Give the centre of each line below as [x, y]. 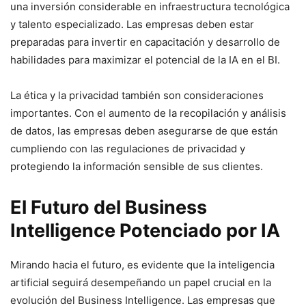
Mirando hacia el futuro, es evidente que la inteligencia [142, 265]
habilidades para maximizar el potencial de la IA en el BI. [145, 60]
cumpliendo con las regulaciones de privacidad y [128, 149]
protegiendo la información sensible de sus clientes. [137, 166]
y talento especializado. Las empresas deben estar [132, 24]
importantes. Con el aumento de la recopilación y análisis [148, 113]
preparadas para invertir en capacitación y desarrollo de [145, 42]
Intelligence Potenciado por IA [145, 231]
